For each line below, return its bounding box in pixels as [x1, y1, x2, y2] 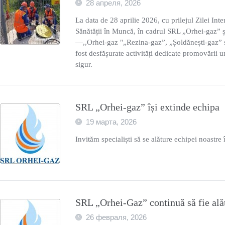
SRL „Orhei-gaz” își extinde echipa [75, 101, 219, 113]
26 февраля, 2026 [86, 213, 147, 221]
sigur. [75, 60, 92, 68]
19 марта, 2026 [86, 118, 137, 126]
